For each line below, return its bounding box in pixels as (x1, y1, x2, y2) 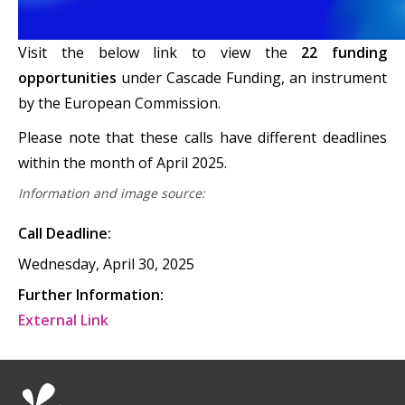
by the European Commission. (18, 93, 224, 113)
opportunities (18, 68, 117, 88)
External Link (18, 310, 108, 330)
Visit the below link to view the (18, 42, 302, 62)
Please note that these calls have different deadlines (18, 127, 387, 147)
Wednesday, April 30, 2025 (18, 254, 194, 274)
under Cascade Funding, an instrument (117, 68, 387, 88)
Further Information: (18, 285, 164, 305)
